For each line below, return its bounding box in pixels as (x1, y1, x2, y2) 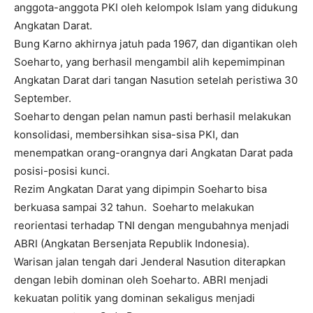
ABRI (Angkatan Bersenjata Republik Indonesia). (14, 237, 249, 251)
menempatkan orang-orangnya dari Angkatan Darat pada (14, 146, 293, 160)
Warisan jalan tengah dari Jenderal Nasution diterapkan (14, 255, 286, 269)
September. (14, 92, 71, 105)
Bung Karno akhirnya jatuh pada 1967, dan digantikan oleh (14, 37, 298, 51)
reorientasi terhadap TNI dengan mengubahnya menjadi (14, 219, 289, 233)
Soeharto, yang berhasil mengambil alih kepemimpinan (14, 55, 285, 69)
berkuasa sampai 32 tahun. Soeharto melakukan (14, 201, 257, 214)
